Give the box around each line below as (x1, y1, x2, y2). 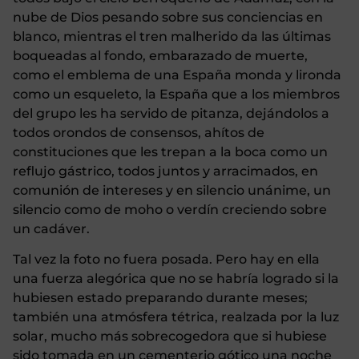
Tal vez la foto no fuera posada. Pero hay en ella (13, 252, 320, 268)
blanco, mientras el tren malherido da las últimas (13, 28, 331, 44)
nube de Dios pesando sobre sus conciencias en (13, 9, 323, 25)
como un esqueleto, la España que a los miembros (13, 86, 340, 102)
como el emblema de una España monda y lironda (13, 67, 341, 83)
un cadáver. (13, 220, 90, 236)
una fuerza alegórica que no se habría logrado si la (13, 271, 339, 287)
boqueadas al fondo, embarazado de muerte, (13, 47, 308, 63)
